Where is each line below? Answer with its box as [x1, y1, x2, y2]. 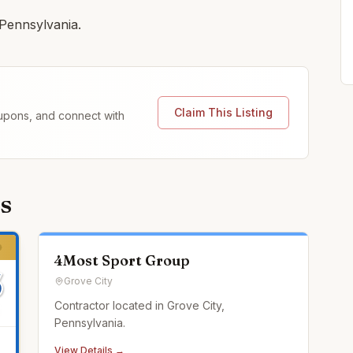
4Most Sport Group [54, 251, 190, 269]
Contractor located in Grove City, [54, 299, 225, 312]
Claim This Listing [174, 106, 273, 119]
